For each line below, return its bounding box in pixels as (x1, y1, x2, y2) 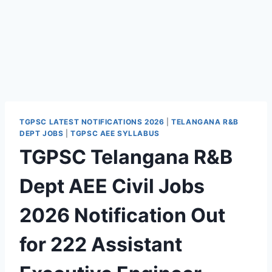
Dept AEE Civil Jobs (19, 174, 205, 198)
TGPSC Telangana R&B (19, 144, 233, 169)
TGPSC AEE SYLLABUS (70, 129, 160, 138)
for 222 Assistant (19, 232, 182, 256)
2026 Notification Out (19, 203, 225, 227)
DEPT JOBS (19, 129, 64, 138)
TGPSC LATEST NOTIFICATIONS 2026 (19, 117, 165, 126)
